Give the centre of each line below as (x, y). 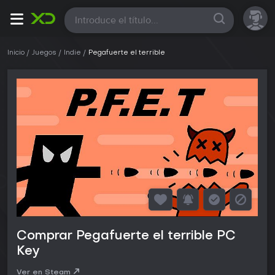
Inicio (16, 53)
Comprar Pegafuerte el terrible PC (126, 237)
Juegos (44, 53)
